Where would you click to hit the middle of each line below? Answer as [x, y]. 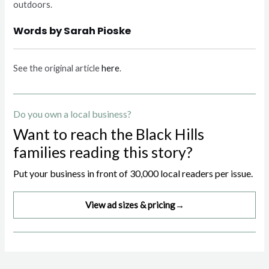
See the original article [58, 68]
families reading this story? [103, 152]
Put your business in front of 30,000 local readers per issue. [133, 174]
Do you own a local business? [73, 114]
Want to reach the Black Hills [109, 134]
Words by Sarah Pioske [72, 31]
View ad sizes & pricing [130, 205]
